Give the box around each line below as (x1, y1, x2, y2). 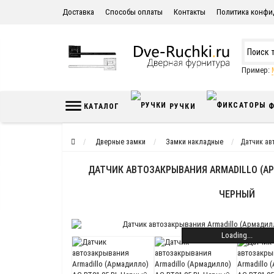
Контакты (174, 7, 206, 17)
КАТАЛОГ (81, 102, 120, 111)
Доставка (62, 7, 94, 17)
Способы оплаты (105, 7, 163, 17)
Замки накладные (166, 138, 223, 146)
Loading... (221, 230, 253, 240)
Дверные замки (95, 138, 146, 146)
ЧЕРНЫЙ (218, 188, 255, 200)
